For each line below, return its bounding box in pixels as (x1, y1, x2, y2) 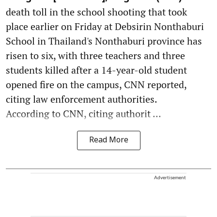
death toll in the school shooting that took (6, 5, 187, 18)
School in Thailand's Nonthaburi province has (6, 34, 202, 47)
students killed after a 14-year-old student (6, 63, 187, 77)
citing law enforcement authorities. (6, 92, 157, 106)
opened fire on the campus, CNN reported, (6, 77, 186, 91)
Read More (89, 135, 128, 145)
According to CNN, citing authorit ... (6, 107, 161, 120)
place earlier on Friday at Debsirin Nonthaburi (6, 19, 204, 33)
